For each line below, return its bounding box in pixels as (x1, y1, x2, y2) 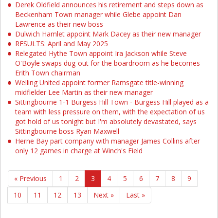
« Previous (14, 174, 47, 183)
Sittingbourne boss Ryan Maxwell (15, 127, 119, 136)
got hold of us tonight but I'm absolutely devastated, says (15, 117, 197, 126)
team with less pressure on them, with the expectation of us (15, 107, 205, 116)
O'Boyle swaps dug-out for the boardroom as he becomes (15, 58, 200, 68)
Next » (93, 190, 114, 200)
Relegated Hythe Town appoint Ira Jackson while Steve (15, 49, 187, 58)
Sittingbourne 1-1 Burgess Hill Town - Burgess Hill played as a (15, 97, 209, 107)
